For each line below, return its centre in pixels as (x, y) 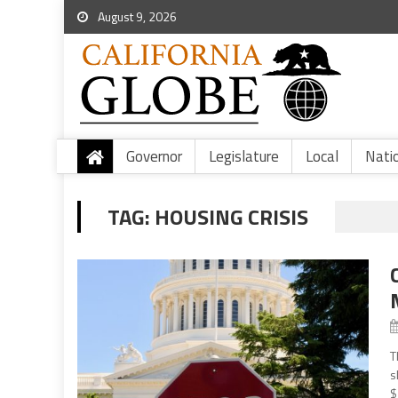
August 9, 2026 (136, 16)
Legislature (244, 156)
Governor (154, 156)
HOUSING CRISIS (231, 217)
